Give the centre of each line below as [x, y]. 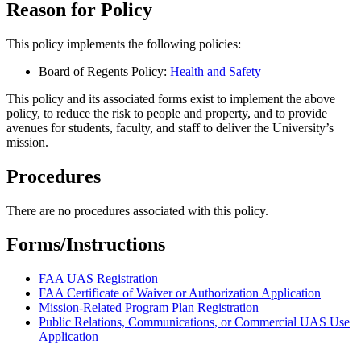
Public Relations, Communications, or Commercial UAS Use [194, 322]
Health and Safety [216, 71]
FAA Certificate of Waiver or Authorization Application [180, 293]
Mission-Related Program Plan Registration [149, 308]
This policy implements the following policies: [124, 44]
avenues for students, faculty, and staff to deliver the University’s [170, 127]
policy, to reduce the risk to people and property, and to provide [167, 113]
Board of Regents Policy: [104, 71]
